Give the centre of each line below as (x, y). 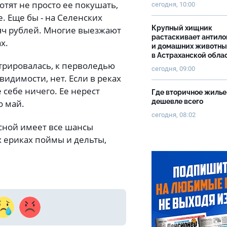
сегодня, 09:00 (173, 69)
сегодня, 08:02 (174, 115)
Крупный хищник (182, 28)
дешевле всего (178, 101)
